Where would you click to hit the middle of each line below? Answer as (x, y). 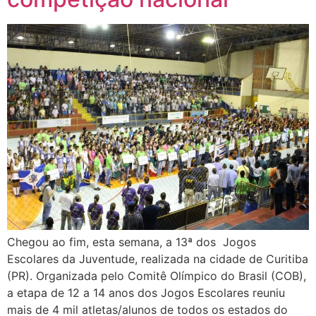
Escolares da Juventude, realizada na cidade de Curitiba (158, 259)
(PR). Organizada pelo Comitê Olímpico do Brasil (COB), (157, 276)
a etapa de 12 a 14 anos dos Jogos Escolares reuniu (146, 293)
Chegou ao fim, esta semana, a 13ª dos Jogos (132, 242)
